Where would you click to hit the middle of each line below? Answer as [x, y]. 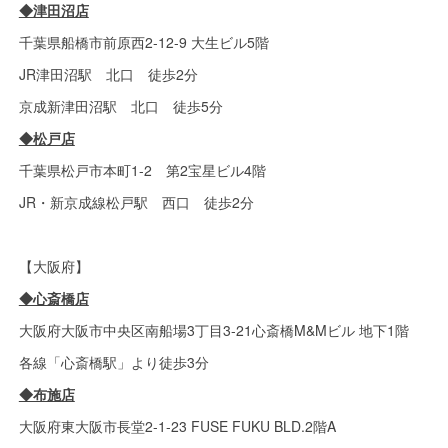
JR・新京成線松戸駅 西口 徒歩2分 [136, 202]
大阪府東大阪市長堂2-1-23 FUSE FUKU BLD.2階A [177, 426]
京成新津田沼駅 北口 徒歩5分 [120, 106]
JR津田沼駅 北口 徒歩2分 [108, 74]
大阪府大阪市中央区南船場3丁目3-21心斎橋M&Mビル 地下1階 [213, 330]
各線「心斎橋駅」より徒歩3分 [113, 362]
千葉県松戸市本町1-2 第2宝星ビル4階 [142, 170]
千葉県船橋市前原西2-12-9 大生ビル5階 [143, 42]
